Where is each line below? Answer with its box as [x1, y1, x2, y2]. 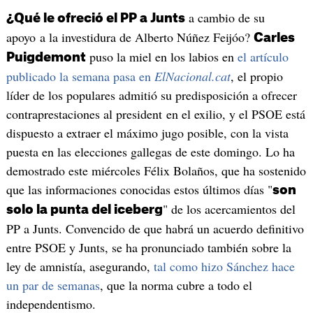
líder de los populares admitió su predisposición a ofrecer [6, 87, 297, 104]
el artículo [237, 48, 289, 66]
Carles [253, 31, 295, 45]
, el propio [230, 68, 283, 85]
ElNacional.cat [154, 68, 231, 85]
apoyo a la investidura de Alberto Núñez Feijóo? [6, 29, 254, 46]
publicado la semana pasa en [6, 68, 154, 85]
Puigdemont [6, 51, 86, 64]
